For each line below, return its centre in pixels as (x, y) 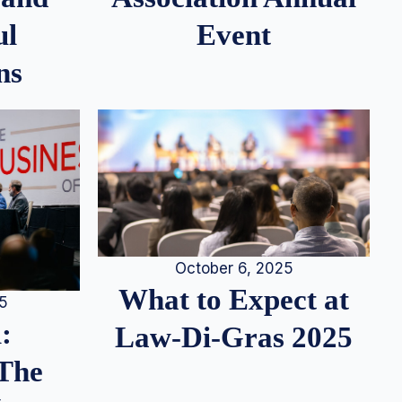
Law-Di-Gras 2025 (234, 336)
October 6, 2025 (234, 268)
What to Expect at (234, 299)
